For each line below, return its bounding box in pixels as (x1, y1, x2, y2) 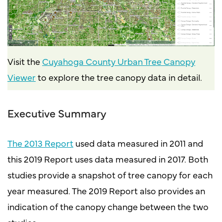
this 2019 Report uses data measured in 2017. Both (7, 153, 208, 165)
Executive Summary (7, 105, 107, 120)
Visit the (7, 55, 42, 67)
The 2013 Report (7, 137, 73, 149)
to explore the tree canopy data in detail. (36, 71, 202, 83)
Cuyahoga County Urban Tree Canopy (42, 55, 195, 67)
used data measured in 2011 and (73, 137, 203, 149)
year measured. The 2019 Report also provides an (7, 184, 205, 197)
